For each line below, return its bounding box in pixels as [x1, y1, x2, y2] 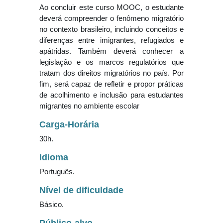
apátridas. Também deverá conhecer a [39, 47, 184, 56]
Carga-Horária [39, 119, 99, 130]
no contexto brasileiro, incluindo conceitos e [39, 25, 184, 34]
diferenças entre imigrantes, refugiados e [39, 36, 184, 45]
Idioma [39, 152, 68, 163]
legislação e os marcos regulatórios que [39, 58, 184, 67]
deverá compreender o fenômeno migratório [39, 14, 184, 23]
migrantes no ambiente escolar [39, 102, 139, 111]
